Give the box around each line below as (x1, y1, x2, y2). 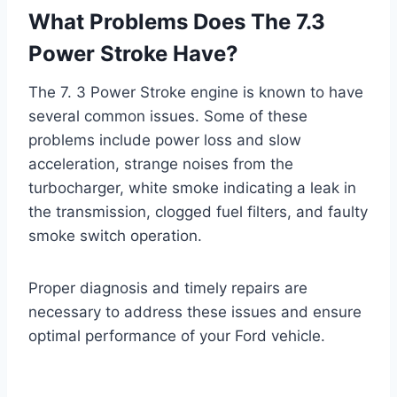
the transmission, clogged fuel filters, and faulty (28, 203, 368, 222)
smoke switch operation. (28, 227, 202, 245)
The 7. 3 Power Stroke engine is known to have (28, 83, 363, 102)
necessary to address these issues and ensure (28, 303, 362, 322)
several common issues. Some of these (28, 107, 307, 126)
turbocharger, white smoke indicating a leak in (28, 179, 356, 198)
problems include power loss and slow (28, 131, 301, 150)
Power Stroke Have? (28, 41, 238, 67)
